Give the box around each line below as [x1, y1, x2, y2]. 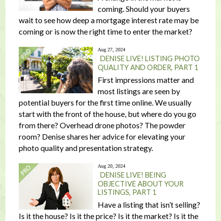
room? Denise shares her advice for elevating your [18, 132, 185, 141]
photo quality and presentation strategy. [18, 143, 153, 152]
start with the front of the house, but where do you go [18, 109, 196, 118]
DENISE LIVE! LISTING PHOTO [100, 54, 200, 63]
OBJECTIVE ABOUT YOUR [97, 180, 184, 188]
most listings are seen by [97, 86, 180, 96]
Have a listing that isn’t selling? [97, 200, 200, 209]
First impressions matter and [97, 75, 194, 84]
